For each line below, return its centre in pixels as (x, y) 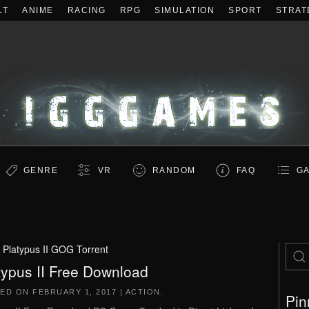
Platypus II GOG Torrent (55, 249)
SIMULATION (185, 10)
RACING (87, 10)
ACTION (143, 292)
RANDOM (174, 170)
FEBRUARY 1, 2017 (74, 292)
